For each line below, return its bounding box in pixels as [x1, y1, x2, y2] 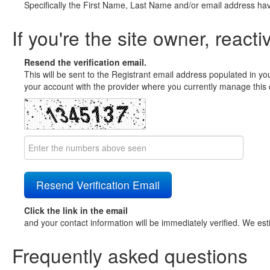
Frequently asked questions [12, 242, 248, 269]
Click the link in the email [24, 204, 128, 216]
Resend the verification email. [24, 56, 146, 68]
